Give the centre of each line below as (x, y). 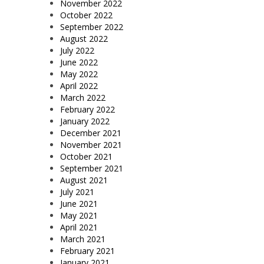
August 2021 (84, 180)
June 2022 (79, 62)
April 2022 (79, 85)
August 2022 (84, 38)
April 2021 (79, 227)
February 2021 (88, 250)
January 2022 (85, 121)
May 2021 (79, 215)
